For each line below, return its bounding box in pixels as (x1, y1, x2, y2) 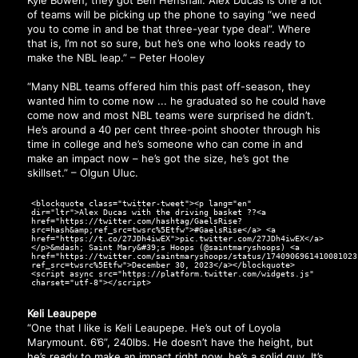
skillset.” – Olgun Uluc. (26, 166, 138, 180)
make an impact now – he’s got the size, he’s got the (26, 152, 289, 165)
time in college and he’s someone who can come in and (26, 137, 303, 151)
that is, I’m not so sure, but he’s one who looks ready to (26, 36, 305, 50)
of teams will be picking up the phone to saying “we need (26, 7, 316, 21)
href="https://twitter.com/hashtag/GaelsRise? (30, 217, 242, 226)
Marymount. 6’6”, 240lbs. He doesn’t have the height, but (26, 336, 313, 348)
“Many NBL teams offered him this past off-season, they (26, 80, 310, 93)
